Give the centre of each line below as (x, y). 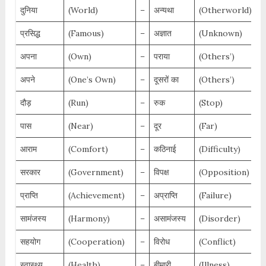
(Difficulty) (219, 149)
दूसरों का (166, 80)
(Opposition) (224, 172)
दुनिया (28, 10)
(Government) (96, 172)
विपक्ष (161, 172)
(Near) (80, 126)
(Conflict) (217, 242)
